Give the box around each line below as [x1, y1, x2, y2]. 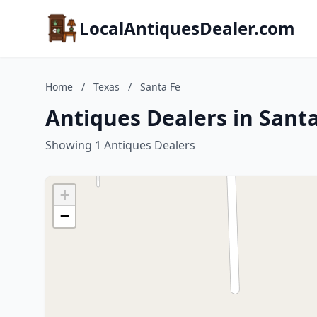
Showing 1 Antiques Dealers [45, 137, 195, 153]
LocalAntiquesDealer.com [79, 16, 295, 40]
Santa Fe [140, 80, 180, 93]
